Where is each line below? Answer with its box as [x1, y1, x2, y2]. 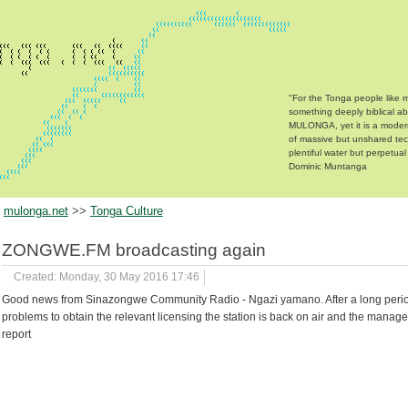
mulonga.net [3, 204, 68, 218]
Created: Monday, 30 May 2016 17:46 [13, 271, 199, 283]
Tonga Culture [89, 204, 163, 218]
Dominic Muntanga [289, 161, 368, 171]
